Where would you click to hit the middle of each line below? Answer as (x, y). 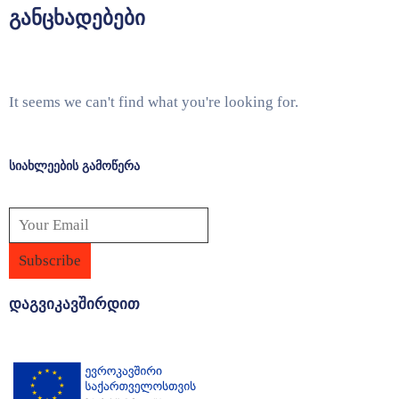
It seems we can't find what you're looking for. (154, 102)
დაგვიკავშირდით (74, 304)
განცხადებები (77, 18)
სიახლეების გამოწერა (74, 165)
